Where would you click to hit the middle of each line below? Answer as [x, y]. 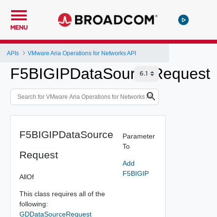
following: [33, 204]
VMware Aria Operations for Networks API [82, 53]
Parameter [139, 136]
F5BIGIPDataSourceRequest [110, 74]
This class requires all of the [62, 194]
